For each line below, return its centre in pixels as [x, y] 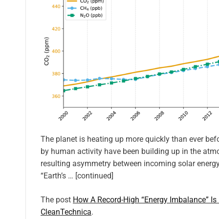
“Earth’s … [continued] [77, 176]
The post [57, 200]
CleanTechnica [66, 212]
